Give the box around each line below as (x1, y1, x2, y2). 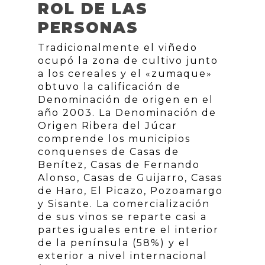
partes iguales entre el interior (38, 224, 219, 236)
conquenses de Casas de (38, 146, 179, 158)
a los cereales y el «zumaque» (38, 68, 212, 80)
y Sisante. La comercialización (38, 198, 210, 210)
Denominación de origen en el (38, 94, 214, 106)
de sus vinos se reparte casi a (38, 211, 207, 223)
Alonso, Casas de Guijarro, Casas (38, 172, 222, 184)
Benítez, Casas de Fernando (38, 159, 200, 171)
